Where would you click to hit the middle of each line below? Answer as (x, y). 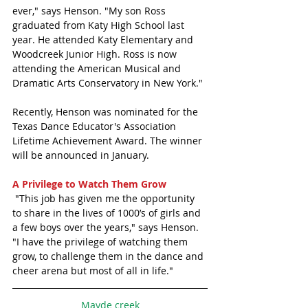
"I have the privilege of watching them (101, 242)
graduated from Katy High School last (100, 25)
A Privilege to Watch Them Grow (89, 184)
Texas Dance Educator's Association (96, 126)
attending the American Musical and (98, 69)
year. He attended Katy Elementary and (104, 40)
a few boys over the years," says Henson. (107, 228)
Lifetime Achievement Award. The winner (109, 141)
